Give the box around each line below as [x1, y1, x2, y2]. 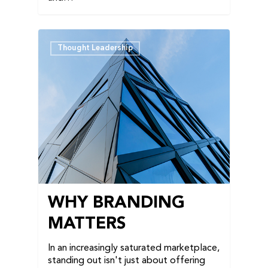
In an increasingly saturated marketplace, [48, 243, 220, 253]
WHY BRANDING [48, 194, 185, 212]
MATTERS [48, 215, 126, 233]
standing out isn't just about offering [48, 255, 205, 266]
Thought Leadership [57, 44, 133, 52]
